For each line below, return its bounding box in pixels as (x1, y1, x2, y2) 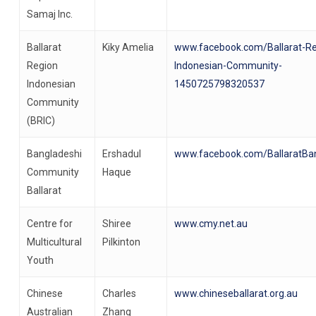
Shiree (102, 217, 131, 229)
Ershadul (102, 147, 141, 159)
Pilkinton (102, 236, 140, 248)
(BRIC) (26, 114, 55, 126)
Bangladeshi (26, 147, 82, 159)
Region (26, 59, 58, 71)
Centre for (26, 217, 73, 229)
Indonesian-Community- (174, 59, 282, 71)
